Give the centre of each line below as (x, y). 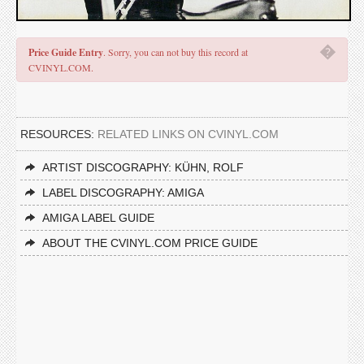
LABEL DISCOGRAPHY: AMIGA (123, 193)
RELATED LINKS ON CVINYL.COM (188, 134)
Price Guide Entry (66, 52)
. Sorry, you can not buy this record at (175, 52)
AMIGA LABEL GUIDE (98, 218)
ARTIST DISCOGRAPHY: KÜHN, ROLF (143, 167)
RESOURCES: (59, 134)
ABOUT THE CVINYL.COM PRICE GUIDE (150, 243)
